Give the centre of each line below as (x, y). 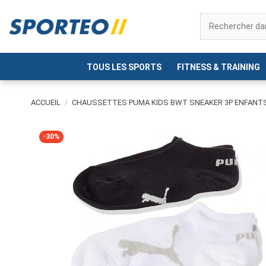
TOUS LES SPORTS (124, 67)
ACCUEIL (46, 103)
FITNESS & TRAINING (218, 67)
